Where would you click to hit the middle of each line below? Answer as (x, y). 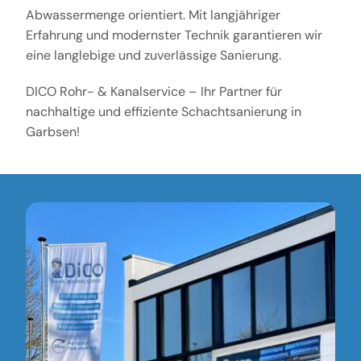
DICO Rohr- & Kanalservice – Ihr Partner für (154, 91)
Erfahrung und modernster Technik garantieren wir (174, 35)
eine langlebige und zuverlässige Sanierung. (153, 55)
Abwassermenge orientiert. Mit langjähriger (153, 15)
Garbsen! (52, 131)
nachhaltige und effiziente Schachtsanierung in (163, 111)
